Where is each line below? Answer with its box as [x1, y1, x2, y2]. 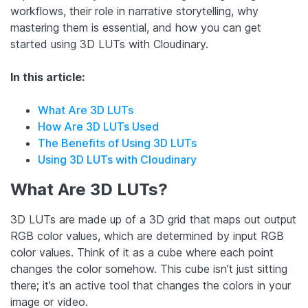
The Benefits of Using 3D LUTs [38, 135, 197, 150]
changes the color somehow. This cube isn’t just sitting [10, 262, 287, 276]
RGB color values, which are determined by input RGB [10, 229, 284, 243]
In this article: [10, 69, 85, 84]
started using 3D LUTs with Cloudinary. [10, 36, 208, 51]
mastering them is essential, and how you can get [10, 20, 261, 34]
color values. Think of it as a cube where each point [10, 245, 274, 260]
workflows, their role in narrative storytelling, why [10, 3, 258, 18]
